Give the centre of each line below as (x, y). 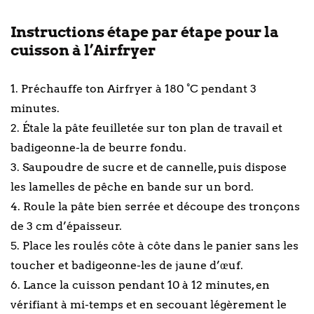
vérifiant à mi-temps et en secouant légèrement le (149, 304)
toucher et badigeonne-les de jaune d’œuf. (127, 265)
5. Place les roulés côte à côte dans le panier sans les (155, 245)
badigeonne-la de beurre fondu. (98, 147)
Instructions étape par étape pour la (145, 32)
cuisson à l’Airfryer (83, 50)
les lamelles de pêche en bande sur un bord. (132, 186)
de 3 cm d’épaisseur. (66, 226)
